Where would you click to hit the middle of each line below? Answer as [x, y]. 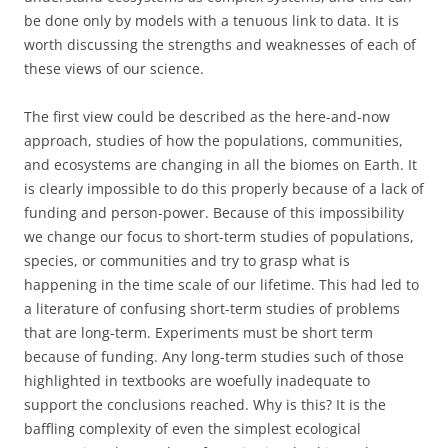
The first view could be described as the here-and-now [207, 116]
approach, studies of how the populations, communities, [213, 140]
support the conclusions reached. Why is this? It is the [205, 404]
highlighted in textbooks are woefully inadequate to [197, 380]
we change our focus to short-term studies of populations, [219, 236]
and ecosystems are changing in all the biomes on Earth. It [220, 164]
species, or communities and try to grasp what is [187, 260]
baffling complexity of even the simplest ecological [192, 428]
